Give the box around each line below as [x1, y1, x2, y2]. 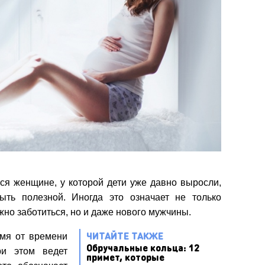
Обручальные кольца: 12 [86, 241, 199, 254]
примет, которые [86, 250, 164, 263]
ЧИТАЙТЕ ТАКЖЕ [86, 229, 163, 242]
